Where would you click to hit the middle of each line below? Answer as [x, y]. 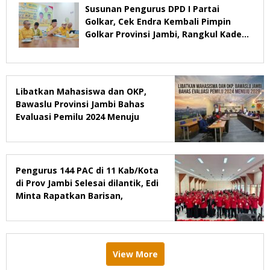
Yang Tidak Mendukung [137, 46]
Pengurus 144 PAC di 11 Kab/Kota [87, 170]
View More [135, 254]
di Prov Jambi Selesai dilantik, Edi [87, 183]
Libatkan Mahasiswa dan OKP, [81, 91]
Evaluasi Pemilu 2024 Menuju [77, 116]
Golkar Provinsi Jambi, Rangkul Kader [165, 34]
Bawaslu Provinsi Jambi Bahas [80, 104]
